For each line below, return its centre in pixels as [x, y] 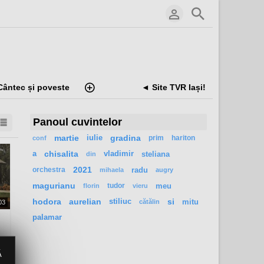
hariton [183, 138]
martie [67, 138]
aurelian [85, 202]
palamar [47, 218]
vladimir [119, 154]
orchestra [49, 170]
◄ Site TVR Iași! [174, 88]
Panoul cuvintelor [77, 122]
